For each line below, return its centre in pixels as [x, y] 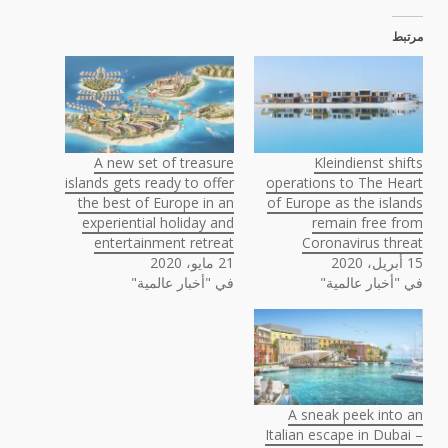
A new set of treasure [164, 162]
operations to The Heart [344, 182]
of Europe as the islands [345, 202]
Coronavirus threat [362, 242]
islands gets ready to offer [149, 182]
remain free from [367, 222]
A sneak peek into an [355, 415]
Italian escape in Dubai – [344, 435]
